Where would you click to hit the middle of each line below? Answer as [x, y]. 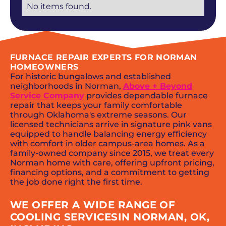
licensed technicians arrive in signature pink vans [111, 124]
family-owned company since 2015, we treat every [112, 153]
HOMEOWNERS [44, 67]
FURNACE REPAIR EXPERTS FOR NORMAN [103, 57]
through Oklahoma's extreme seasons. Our [98, 115]
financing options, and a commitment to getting [109, 172]
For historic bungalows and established [90, 76]
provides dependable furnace [146, 95]
